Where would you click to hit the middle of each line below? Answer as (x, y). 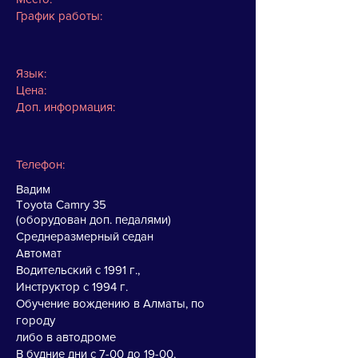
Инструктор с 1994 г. (72, 286)
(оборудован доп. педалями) (93, 219)
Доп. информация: (66, 107)
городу (37, 320)
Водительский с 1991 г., (78, 270)
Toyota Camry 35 (63, 204)
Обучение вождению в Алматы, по (110, 303)
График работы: (59, 16)
